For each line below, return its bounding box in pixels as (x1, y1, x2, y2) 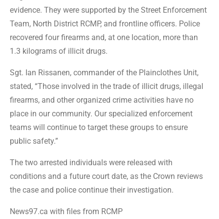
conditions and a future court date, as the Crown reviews (10, 171, 203, 181)
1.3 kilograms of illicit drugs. (10, 46, 111, 56)
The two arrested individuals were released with (10, 157, 173, 167)
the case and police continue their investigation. (10, 185, 177, 195)
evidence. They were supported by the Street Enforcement (10, 5, 207, 15)
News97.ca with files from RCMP (10, 206, 123, 216)
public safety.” (10, 136, 62, 146)
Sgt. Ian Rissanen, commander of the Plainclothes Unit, (10, 67, 198, 77)
